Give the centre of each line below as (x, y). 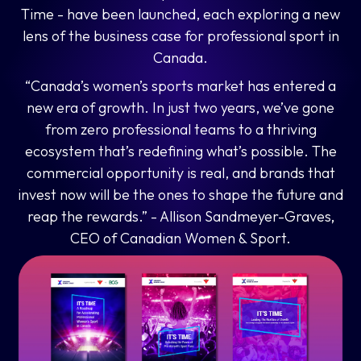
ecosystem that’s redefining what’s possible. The (180, 151)
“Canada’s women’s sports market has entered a (180, 86)
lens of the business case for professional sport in (180, 36)
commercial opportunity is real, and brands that (180, 173)
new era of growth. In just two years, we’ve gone (180, 108)
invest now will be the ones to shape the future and (180, 195)
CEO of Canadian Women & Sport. (180, 239)
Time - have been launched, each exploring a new (180, 15)
